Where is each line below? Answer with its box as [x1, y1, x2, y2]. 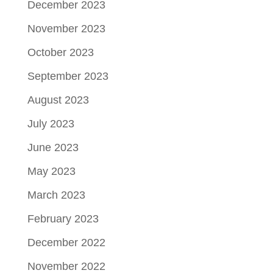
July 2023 [27, 117, 74, 130]
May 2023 [27, 165, 76, 177]
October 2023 [27, 46, 94, 58]
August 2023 [27, 93, 89, 106]
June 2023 [27, 141, 79, 154]
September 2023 [27, 69, 108, 82]
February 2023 [27, 212, 99, 225]
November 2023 [27, 22, 105, 35]
